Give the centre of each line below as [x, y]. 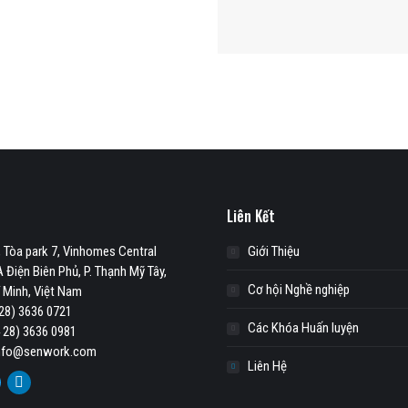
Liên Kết [251, 216]
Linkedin [44, 389]
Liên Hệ [267, 366]
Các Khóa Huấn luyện [303, 328]
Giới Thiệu [274, 251]
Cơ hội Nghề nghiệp [299, 290]
